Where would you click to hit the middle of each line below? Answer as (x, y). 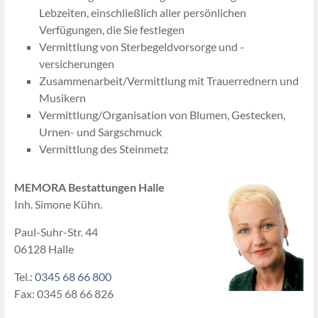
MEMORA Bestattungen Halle (89, 187)
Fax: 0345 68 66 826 (64, 294)
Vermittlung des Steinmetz (103, 149)
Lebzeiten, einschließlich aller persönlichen (142, 12)
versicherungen (76, 64)
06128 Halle (44, 249)
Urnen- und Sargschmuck (100, 132)
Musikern (62, 98)
